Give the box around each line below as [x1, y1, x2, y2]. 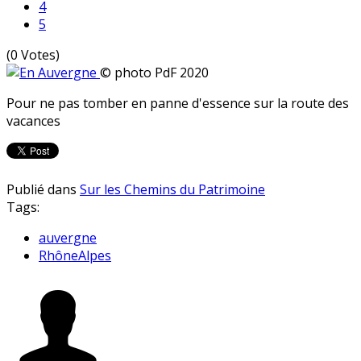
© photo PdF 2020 [100, 63, 209, 81]
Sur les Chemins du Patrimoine [80, 180, 265, 198]
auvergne [39, 228, 97, 247]
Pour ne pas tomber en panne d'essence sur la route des [6, 93, 349, 112]
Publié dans [6, 180, 77, 198]
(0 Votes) [6, 45, 60, 64]
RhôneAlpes [39, 246, 111, 264]
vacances [6, 111, 60, 130]
